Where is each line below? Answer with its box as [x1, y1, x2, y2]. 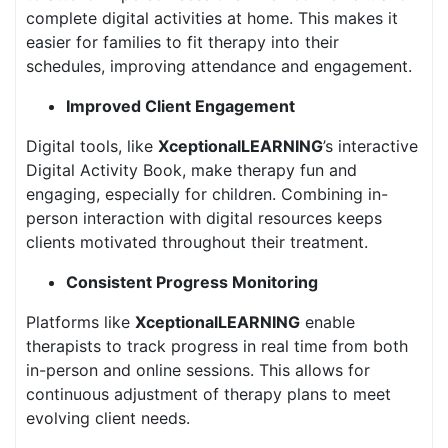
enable [300, 312, 355, 332]
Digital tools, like [26, 136, 158, 156]
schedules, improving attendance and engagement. [26, 56, 412, 76]
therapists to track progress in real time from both [26, 336, 408, 356]
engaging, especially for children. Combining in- [26, 184, 388, 204]
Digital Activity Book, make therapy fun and [26, 160, 357, 180]
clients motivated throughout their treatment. [26, 232, 368, 252]
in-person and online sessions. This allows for [26, 360, 370, 380]
